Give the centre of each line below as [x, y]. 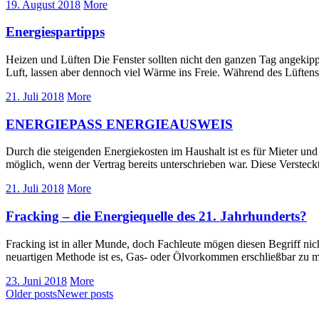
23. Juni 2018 [36, 281]
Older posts [31, 293]
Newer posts [85, 293]
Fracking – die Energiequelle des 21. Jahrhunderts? [156, 216]
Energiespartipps [55, 32]
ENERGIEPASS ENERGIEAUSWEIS [119, 124]
